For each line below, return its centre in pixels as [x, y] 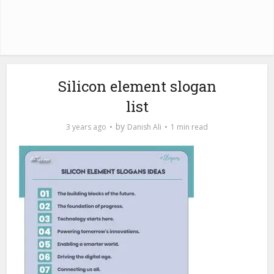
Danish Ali [144, 127]
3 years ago [86, 127]
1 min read [189, 127]
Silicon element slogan [137, 86]
